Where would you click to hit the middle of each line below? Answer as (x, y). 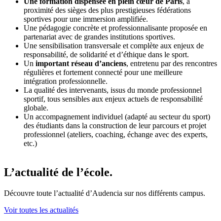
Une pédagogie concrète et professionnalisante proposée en (115, 28)
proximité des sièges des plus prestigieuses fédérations (107, 10)
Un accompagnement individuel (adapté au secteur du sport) (117, 116)
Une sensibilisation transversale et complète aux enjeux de (114, 45)
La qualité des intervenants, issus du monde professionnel (113, 90)
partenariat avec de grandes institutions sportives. (99, 37)
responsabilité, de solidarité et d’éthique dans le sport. (106, 54)
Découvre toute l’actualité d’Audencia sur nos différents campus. (105, 193)
